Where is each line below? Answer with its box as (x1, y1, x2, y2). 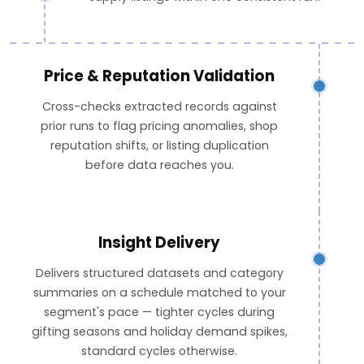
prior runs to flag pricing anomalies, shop (41, 117, 279, 134)
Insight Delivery (98, 232, 221, 253)
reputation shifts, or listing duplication (50, 136, 269, 154)
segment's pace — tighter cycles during (44, 303, 275, 320)
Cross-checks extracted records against (41, 97, 277, 115)
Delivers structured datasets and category (35, 264, 284, 281)
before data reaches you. (84, 156, 234, 173)
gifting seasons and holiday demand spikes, (31, 323, 288, 340)
